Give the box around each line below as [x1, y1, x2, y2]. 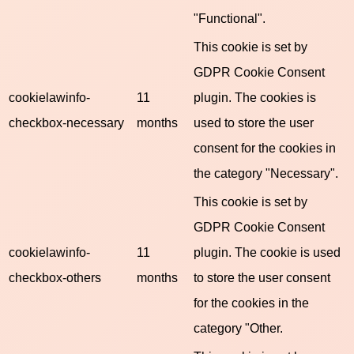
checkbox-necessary [9, 115, 124, 130]
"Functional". [194, 10, 265, 25]
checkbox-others [9, 269, 101, 284]
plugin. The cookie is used [194, 244, 341, 259]
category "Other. [194, 320, 283, 335]
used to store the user [194, 115, 314, 130]
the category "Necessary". [194, 165, 338, 180]
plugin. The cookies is [194, 89, 316, 104]
